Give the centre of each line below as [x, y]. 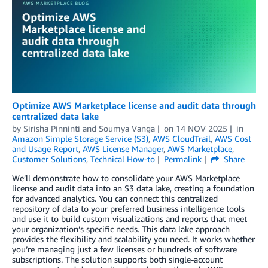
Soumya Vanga [127, 129]
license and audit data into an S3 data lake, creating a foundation [133, 188]
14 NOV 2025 [201, 129]
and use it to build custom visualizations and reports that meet [130, 219]
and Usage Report [45, 149]
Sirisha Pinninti [52, 129]
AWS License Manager [123, 149]
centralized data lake [55, 116]
